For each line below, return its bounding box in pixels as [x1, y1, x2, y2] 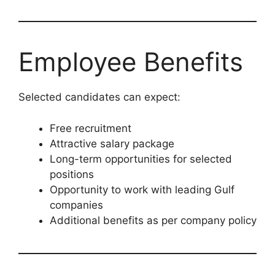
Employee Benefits [18, 46, 243, 77]
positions [50, 168, 94, 180]
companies [50, 198, 103, 211]
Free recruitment [50, 122, 131, 134]
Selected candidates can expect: [18, 91, 180, 103]
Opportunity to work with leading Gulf [50, 183, 234, 196]
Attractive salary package [50, 137, 174, 150]
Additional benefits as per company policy [50, 214, 257, 227]
